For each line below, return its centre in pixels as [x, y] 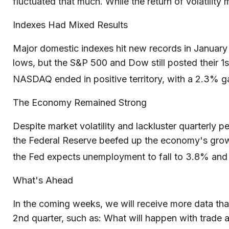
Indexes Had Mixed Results [70, 25]
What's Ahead [43, 180]
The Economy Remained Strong [80, 102]
